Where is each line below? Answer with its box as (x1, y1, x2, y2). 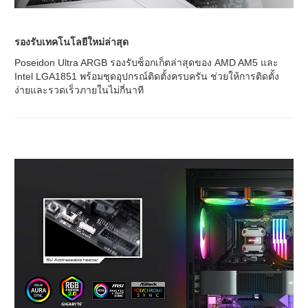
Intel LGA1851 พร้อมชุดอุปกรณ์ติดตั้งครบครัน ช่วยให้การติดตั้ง (14, 71, 279, 82)
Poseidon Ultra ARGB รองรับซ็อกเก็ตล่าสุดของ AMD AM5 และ (14, 57, 278, 69)
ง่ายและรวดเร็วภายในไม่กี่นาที (14, 85, 144, 96)
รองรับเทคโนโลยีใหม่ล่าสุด (14, 36, 129, 48)
